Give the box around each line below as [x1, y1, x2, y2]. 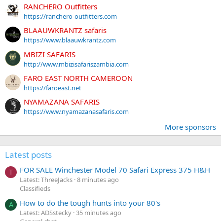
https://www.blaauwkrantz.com [24, 36, 116, 45]
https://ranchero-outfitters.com [24, 11, 117, 21]
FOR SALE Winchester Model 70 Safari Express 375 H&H [20, 165, 210, 175]
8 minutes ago [77, 175, 119, 184]
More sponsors [165, 122, 216, 132]
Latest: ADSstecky [20, 208, 72, 217]
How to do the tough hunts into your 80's [20, 197, 160, 208]
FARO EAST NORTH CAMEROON [24, 73, 133, 83]
